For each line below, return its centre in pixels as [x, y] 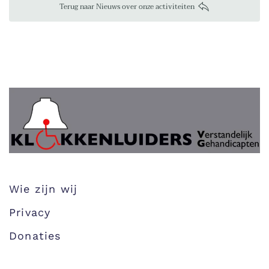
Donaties [35, 236]
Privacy [30, 213]
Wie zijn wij [44, 189]
